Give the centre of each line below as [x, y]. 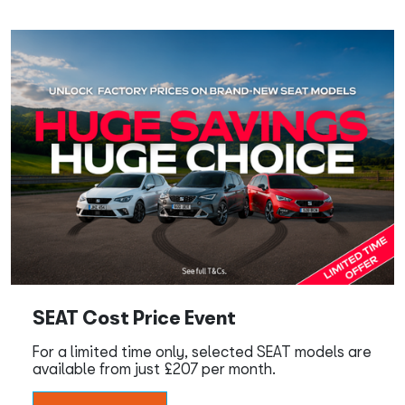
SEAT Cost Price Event [134, 317]
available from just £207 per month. [154, 368]
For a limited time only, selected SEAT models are [202, 351]
